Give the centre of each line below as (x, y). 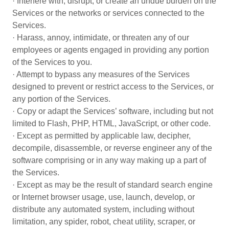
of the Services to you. (52, 62)
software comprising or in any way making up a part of (109, 160)
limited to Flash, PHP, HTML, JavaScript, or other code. (111, 123)
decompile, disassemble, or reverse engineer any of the (112, 148)
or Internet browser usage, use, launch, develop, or (104, 197)
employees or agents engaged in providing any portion (111, 50)
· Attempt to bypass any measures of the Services (101, 74)
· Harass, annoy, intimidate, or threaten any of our (101, 38)
